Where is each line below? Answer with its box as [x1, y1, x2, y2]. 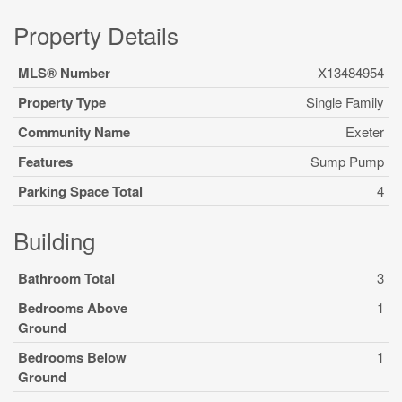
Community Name [18, 122, 130, 142]
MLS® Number [18, 63, 110, 83]
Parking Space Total [18, 181, 143, 201]
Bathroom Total [18, 268, 115, 288]
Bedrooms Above [18, 298, 127, 318]
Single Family [306, 92, 384, 111]
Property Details [13, 18, 179, 51]
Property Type [18, 92, 106, 112]
